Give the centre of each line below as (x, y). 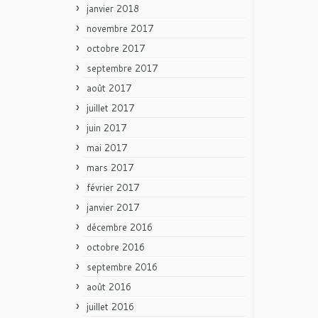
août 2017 (109, 88)
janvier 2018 (113, 8)
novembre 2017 (120, 28)
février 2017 (113, 187)
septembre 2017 (122, 68)
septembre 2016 (122, 267)
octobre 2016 (116, 247)
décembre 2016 (120, 227)
